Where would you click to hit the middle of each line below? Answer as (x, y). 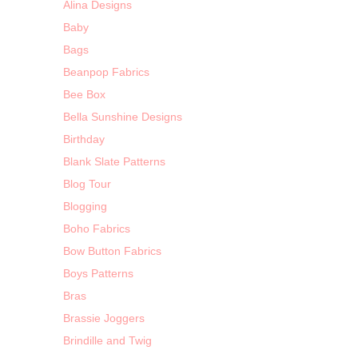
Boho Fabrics (96, 229)
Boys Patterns (98, 273)
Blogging (85, 206)
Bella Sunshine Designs (122, 117)
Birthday (84, 139)
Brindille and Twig (107, 340)
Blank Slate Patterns (114, 161)
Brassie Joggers (103, 318)
